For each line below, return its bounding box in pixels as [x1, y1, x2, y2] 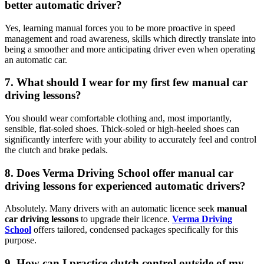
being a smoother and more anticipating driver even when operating [5, 44, 255, 54]
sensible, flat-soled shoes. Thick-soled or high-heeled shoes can [5, 124, 239, 134]
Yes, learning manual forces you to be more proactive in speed [5, 22, 235, 33]
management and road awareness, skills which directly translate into [5, 33, 256, 44]
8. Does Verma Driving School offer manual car [5, 166, 233, 179]
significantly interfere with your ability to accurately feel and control [5, 134, 256, 145]
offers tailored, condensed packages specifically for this [31, 225, 238, 235]
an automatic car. [5, 54, 67, 65]
